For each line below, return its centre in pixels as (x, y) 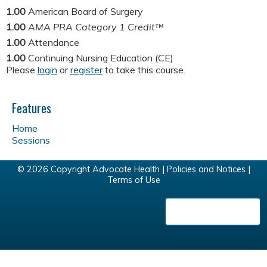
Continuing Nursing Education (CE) (101, 58)
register (86, 70)
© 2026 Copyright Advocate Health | (92, 170)
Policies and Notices (206, 170)
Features (32, 108)
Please (22, 70)
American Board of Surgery (86, 12)
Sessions (31, 140)
